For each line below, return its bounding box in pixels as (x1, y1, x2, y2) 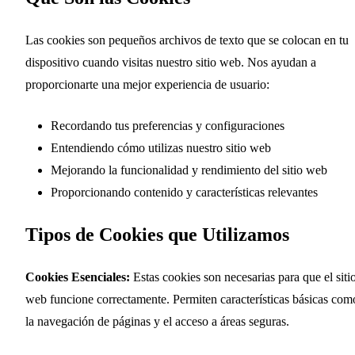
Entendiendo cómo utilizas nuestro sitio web (51, 140, 271, 155)
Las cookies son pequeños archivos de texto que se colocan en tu (25, 32, 349, 47)
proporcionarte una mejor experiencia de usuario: (25, 77, 269, 91)
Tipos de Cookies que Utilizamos (25, 223, 289, 245)
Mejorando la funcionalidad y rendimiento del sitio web (51, 162, 327, 177)
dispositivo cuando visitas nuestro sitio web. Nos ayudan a (25, 55, 316, 69)
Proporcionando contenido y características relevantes (51, 185, 318, 199)
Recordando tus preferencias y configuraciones (51, 118, 284, 132)
